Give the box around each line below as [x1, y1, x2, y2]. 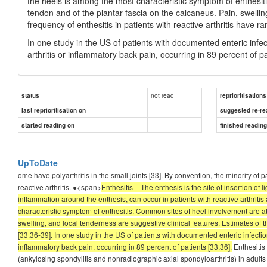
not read [151, 90, 174, 100]
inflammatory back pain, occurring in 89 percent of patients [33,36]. [18, 241, 232, 252]
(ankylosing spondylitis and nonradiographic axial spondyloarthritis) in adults [18, 253, 266, 263]
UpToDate [18, 156, 58, 169]
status [21, 91, 39, 100]
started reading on [21, 120, 74, 129]
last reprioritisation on [21, 105, 86, 114]
